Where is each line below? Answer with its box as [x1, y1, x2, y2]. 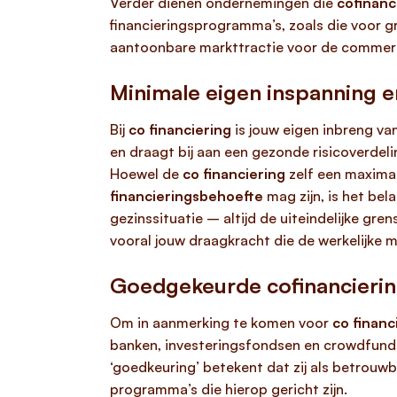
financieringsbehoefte [110, 187, 263, 205]
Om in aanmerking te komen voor [110, 314, 332, 331]
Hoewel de [110, 165, 183, 183]
